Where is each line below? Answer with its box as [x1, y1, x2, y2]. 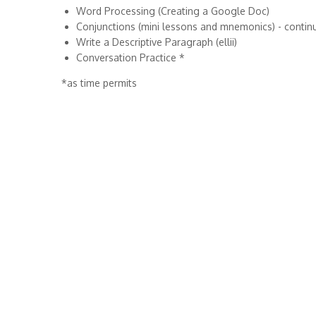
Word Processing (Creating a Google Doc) [76, 5, 269, 17]
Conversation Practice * [76, 51, 185, 63]
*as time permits [61, 77, 137, 89]
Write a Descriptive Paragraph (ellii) [76, 36, 237, 48]
